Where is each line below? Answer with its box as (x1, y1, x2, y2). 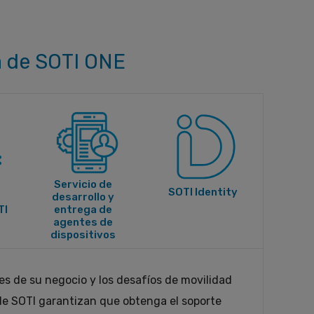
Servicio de (53, 177, 112, 191)
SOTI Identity (168, 185, 238, 198)
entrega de (53, 203, 112, 216)
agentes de (53, 215, 113, 228)
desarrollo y (51, 190, 114, 203)
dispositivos (50, 228, 116, 241)
